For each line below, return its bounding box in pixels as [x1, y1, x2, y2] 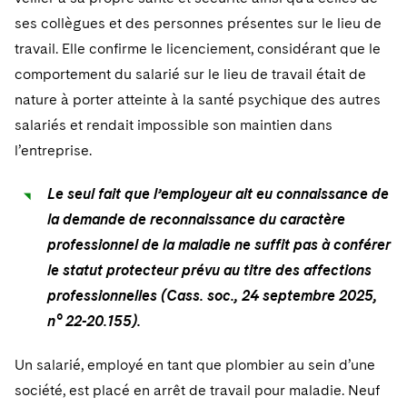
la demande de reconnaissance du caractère [47, 211, 345, 228]
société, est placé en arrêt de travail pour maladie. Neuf [15, 382, 380, 399]
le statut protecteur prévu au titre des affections [47, 262, 372, 279]
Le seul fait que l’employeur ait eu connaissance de [47, 185, 389, 203]
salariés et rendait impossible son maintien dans [15, 116, 333, 134]
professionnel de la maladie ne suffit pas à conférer [47, 236, 391, 253]
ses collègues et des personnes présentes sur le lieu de [15, 15, 382, 32]
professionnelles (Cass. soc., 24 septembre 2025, [47, 287, 377, 304]
